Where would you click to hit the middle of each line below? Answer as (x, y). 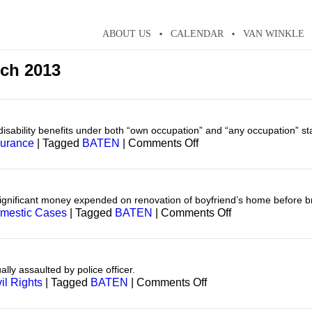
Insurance (222, 155)
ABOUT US (127, 34)
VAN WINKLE (274, 34)
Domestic (254, 225)
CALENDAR (197, 34)
